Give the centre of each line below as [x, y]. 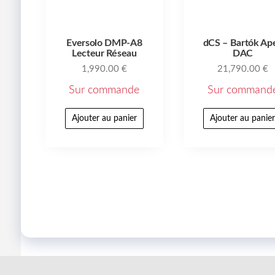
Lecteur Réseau [104, 54]
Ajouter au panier [104, 118]
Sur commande [104, 90]
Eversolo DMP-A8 [104, 43]
